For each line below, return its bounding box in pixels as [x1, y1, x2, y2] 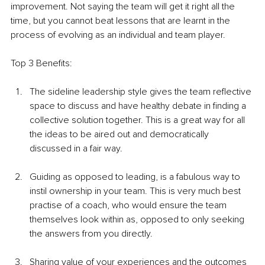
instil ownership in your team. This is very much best [30, 185, 243, 198]
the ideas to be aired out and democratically [30, 128, 211, 141]
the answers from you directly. [30, 228, 155, 240]
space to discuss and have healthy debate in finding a [30, 100, 248, 112]
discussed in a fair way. [30, 143, 125, 155]
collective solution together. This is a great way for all [30, 114, 247, 127]
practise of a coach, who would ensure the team [30, 199, 229, 212]
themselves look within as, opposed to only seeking [30, 214, 247, 226]
